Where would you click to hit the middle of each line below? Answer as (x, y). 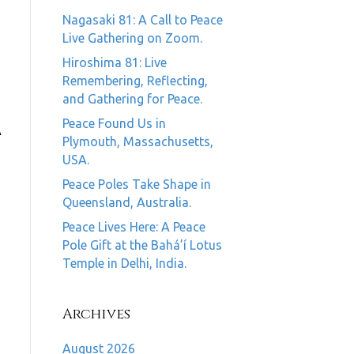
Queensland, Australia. (126, 202)
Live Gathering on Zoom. (132, 38)
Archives (96, 314)
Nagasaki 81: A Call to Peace (142, 20)
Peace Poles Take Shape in (136, 184)
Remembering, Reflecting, (135, 81)
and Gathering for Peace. (132, 99)
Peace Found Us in (114, 123)
